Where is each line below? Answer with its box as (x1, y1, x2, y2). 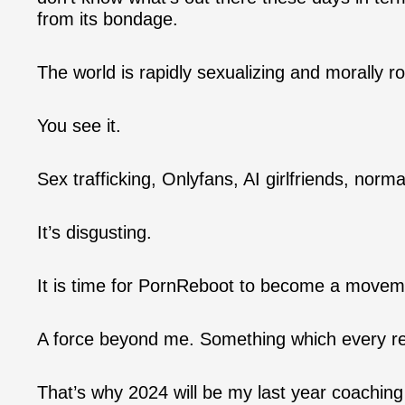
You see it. (37, 116, 121, 136)
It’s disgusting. (37, 222, 152, 242)
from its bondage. (37, 9, 178, 29)
